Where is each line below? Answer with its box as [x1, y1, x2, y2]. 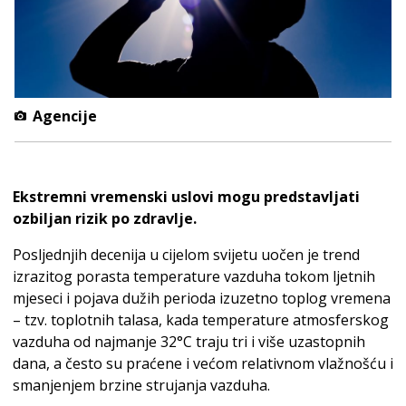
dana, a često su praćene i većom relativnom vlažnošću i [13, 353, 393, 373]
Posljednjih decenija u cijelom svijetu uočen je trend [13, 244, 360, 265]
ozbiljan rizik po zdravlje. [13, 208, 197, 228]
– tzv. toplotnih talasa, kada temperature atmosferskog [13, 309, 389, 330]
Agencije [28, 105, 97, 126]
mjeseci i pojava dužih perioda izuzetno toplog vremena [13, 287, 391, 308]
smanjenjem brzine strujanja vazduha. [13, 374, 270, 395]
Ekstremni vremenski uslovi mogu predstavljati [13, 186, 360, 207]
